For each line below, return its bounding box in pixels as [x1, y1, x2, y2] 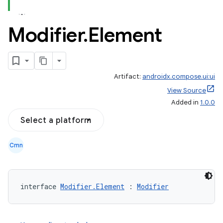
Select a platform [20, 115, 92, 125]
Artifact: [114, 72, 142, 81]
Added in [171, 98, 200, 107]
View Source [167, 86, 206, 95]
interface [20, 182, 60, 191]
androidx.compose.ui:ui [142, 72, 215, 81]
